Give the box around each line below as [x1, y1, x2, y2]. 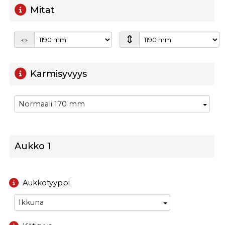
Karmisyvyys [30, 68, 87, 80]
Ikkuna [19, 198, 44, 207]
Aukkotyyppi [23, 178, 70, 188]
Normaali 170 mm [19, 99, 85, 109]
